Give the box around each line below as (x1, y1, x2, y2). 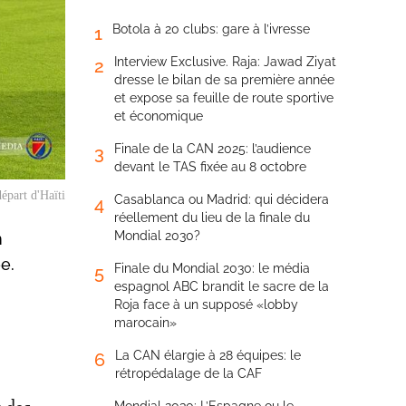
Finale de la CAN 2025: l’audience (114, 141, 311, 156)
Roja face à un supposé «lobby (114, 297, 298, 312)
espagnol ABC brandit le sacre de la (114, 279, 329, 294)
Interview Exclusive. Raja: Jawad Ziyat (114, 54, 336, 69)
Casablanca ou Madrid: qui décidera (114, 192, 329, 207)
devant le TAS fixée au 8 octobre (114, 159, 306, 174)
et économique (114, 109, 203, 123)
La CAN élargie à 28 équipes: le (115, 348, 301, 362)
